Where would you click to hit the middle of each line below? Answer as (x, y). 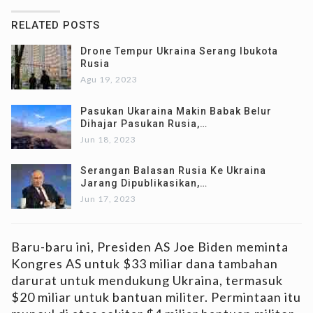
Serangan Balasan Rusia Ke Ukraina (173, 171)
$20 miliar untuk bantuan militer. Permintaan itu (156, 297)
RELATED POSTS (56, 26)
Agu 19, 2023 (109, 80)
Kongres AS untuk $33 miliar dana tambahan (145, 264)
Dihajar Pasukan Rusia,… (144, 123)
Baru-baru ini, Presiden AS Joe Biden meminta (150, 247)
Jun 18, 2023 (108, 139)
